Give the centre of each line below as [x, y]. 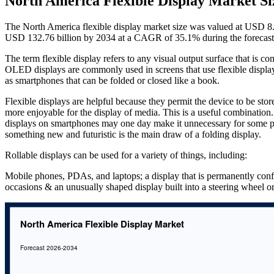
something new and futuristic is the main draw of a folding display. [133, 134]
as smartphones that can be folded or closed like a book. [112, 80]
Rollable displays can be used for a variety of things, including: [126, 155]
